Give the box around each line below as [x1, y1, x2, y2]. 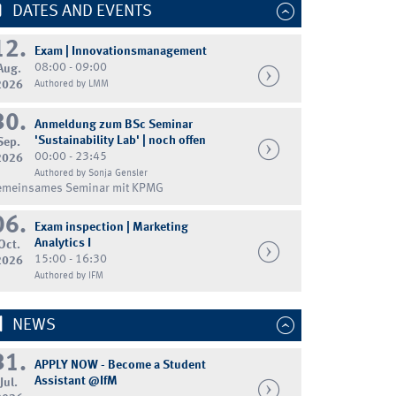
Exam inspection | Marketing [34, 220, 188, 233]
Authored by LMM [34, 78, 109, 89]
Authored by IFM [34, 270, 103, 281]
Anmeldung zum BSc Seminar [34, 118, 193, 131]
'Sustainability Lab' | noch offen [34, 134, 206, 147]
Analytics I [34, 236, 91, 249]
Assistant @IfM [34, 374, 118, 387]
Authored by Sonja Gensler [34, 168, 148, 179]
